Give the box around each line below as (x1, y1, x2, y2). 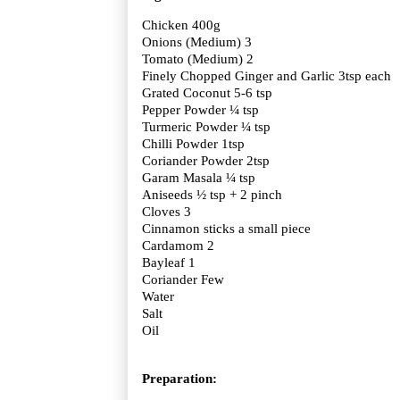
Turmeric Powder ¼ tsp (142, 119, 271, 134)
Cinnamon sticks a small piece (142, 221, 311, 236)
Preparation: (142, 371, 217, 387)
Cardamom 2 (142, 237, 214, 253)
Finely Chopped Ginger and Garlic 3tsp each (142, 68, 391, 83)
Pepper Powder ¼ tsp (142, 102, 259, 117)
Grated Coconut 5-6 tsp (142, 85, 272, 100)
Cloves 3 (142, 204, 191, 219)
